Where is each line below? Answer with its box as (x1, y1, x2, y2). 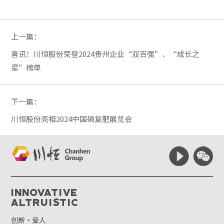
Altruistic (11, 195, 80, 208)
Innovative (11, 185, 78, 198)
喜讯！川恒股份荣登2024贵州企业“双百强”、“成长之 (11, 48, 200, 59)
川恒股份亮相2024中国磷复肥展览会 (11, 113, 132, 124)
